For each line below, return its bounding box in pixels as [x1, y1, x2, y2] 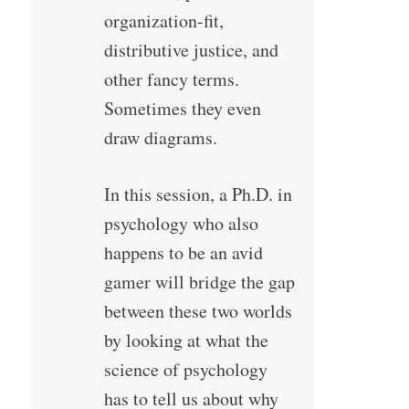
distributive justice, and [103, 37, 278, 63]
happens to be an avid [103, 240, 263, 266]
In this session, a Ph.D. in [103, 182, 292, 207]
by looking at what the [103, 328, 268, 353]
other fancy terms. [103, 67, 239, 92]
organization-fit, [103, 8, 224, 34]
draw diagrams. [103, 125, 217, 151]
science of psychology [103, 357, 267, 383]
